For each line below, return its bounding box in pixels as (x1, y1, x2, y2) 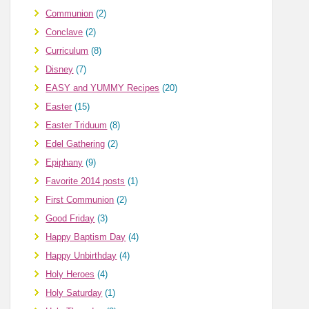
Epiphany (46, 157, 83, 168)
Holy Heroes (46, 269, 95, 280)
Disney (46, 64, 74, 75)
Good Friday (46, 213, 95, 224)
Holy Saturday (46, 288, 103, 299)
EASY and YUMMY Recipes (46, 83, 160, 94)
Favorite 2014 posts (46, 176, 126, 187)
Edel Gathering (46, 139, 106, 150)
